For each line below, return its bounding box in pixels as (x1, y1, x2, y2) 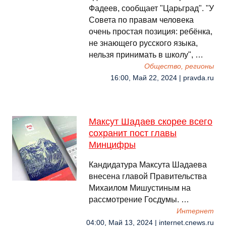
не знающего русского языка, (89, 39, 198, 47)
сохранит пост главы (89, 128, 177, 138)
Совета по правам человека (89, 16, 194, 24)
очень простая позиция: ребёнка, (89, 27, 212, 36)
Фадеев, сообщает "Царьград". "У (89, 4, 214, 13)
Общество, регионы (144, 63, 214, 70)
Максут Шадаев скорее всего (89, 117, 212, 127)
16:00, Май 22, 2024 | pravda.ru (110, 74, 214, 82)
